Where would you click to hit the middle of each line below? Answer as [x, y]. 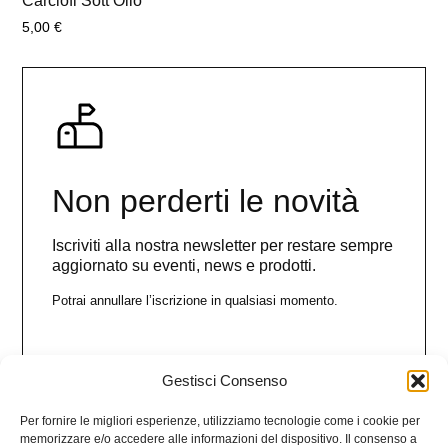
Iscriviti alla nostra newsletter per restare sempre [223, 245]
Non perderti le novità [206, 200]
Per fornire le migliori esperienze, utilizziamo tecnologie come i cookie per [220, 421]
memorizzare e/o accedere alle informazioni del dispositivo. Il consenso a [218, 439]
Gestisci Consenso [224, 380]
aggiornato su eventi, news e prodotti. [184, 265]
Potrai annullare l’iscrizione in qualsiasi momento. [195, 300]
